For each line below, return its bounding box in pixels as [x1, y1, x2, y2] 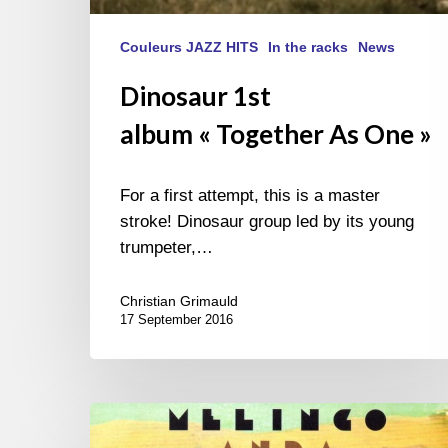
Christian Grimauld [120, 293, 238, 310]
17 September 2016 [120, 312, 233, 328]
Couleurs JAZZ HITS [120, 39, 258, 56]
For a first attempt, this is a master [120, 186, 380, 206]
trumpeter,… [120, 238, 213, 258]
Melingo [89, 405, 147, 425]
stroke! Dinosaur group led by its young [120, 212, 414, 232]
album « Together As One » [120, 118, 432, 151]
